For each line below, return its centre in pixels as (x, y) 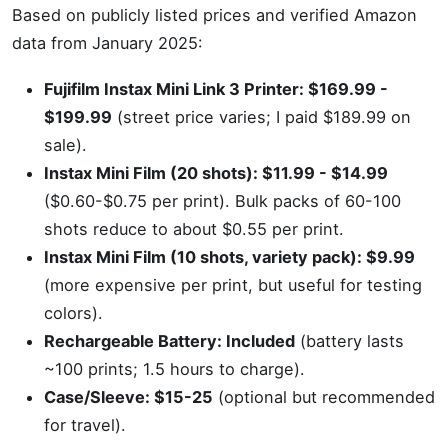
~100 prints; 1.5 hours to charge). (174, 369)
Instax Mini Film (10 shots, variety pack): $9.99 (229, 257)
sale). (65, 145)
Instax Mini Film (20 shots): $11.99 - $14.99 (216, 173)
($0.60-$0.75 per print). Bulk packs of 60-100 (222, 201)
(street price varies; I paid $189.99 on (261, 117)
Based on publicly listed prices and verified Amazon (214, 15)
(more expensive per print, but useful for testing (233, 285)
